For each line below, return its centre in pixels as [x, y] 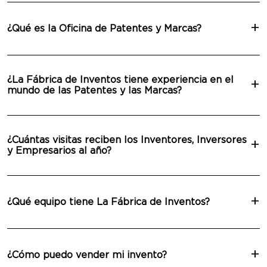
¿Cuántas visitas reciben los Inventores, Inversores [127, 140]
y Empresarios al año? [59, 151]
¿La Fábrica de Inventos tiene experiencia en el [120, 80]
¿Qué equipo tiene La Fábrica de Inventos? [108, 202]
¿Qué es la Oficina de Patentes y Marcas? [104, 29]
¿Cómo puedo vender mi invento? [87, 255]
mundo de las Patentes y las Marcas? [94, 91]
